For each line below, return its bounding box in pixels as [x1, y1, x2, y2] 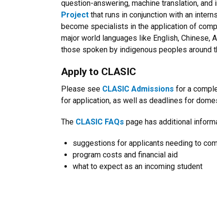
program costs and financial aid [73, 150, 178, 159]
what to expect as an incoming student [73, 162, 212, 171]
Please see [61, 84, 102, 93]
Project [61, 10, 89, 19]
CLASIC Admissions [102, 84, 174, 93]
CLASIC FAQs [76, 117, 124, 126]
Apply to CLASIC [61, 66, 136, 77]
